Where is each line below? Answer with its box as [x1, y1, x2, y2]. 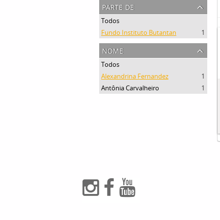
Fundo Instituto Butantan [101, 28, 176, 37]
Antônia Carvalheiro [101, 83, 159, 92]
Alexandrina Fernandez [101, 72, 168, 81]
